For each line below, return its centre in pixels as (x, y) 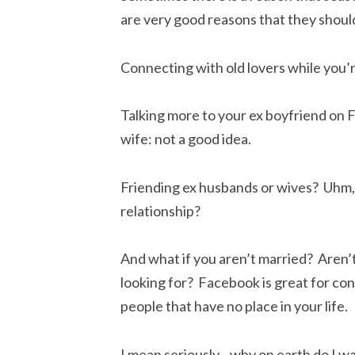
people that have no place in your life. (234, 306)
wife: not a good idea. (186, 139)
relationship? (160, 210)
